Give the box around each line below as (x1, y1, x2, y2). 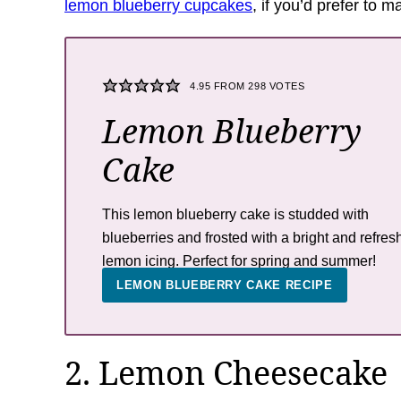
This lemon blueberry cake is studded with (102, 207, 369, 222)
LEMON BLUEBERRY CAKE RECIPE (116, 278, 333, 292)
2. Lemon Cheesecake (64, 351, 388, 395)
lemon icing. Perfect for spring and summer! (102, 253, 376, 269)
